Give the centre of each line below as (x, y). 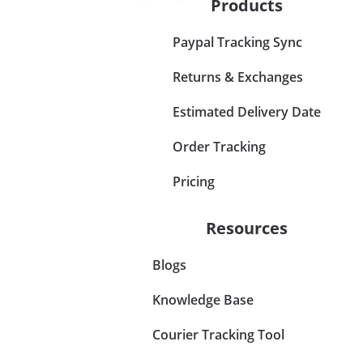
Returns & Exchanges (237, 77)
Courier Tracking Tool (218, 334)
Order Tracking (219, 146)
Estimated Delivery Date (246, 111)
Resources (246, 228)
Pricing (193, 181)
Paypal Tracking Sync (237, 42)
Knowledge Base (203, 299)
